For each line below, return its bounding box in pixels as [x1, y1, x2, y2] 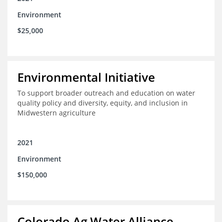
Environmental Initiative [17, 69, 155, 86]
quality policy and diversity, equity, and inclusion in [17, 98, 188, 108]
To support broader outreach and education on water [17, 88, 195, 98]
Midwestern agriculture [17, 108, 96, 118]
